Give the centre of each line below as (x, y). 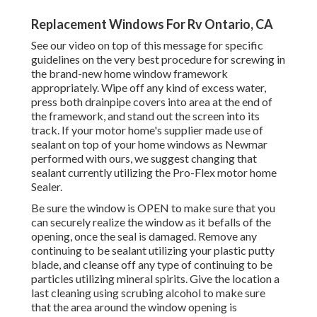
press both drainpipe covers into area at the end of (152, 102)
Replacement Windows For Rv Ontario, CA (152, 24)
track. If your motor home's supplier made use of (147, 130)
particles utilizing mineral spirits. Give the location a (155, 279)
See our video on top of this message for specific (147, 45)
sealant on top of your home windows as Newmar (149, 144)
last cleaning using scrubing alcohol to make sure (148, 293)
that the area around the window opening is (134, 307)
